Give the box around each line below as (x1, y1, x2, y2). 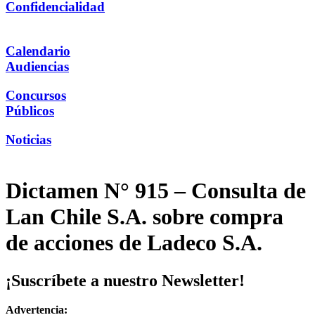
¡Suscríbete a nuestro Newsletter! (6, 271, 245, 290)
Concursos (6, 87, 66, 103)
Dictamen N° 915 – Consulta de (6, 178, 306, 204)
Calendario (6, 44, 70, 59)
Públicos (6, 103, 54, 118)
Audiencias (6, 59, 69, 75)
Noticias (6, 131, 51, 147)
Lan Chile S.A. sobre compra (6, 204, 283, 230)
